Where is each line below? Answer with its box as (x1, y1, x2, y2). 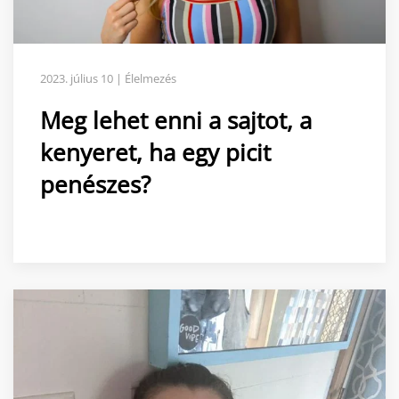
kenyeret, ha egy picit (40, 135, 271, 168)
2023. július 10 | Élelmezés (40, 69, 176, 86)
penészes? (40, 167, 151, 200)
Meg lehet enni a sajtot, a (40, 103, 312, 136)
